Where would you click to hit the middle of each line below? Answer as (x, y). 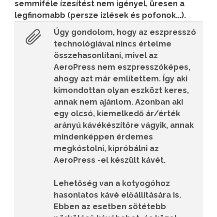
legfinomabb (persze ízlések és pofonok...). (100, 15)
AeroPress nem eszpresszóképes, (122, 67)
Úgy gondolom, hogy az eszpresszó (125, 32)
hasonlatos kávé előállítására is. (117, 195)
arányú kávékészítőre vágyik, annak (124, 125)
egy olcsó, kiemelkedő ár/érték (117, 113)
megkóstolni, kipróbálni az (106, 148)
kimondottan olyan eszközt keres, (121, 90)
